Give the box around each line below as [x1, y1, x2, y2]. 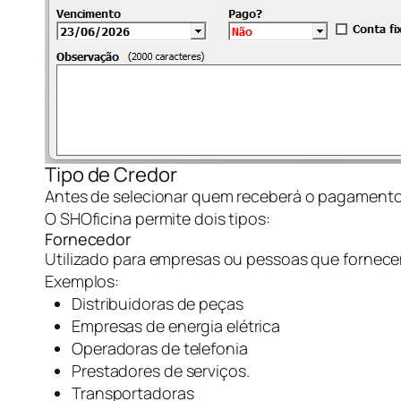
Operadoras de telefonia [72, 337, 248, 359]
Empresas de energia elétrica [72, 315, 281, 337]
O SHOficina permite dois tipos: [45, 208, 270, 229]
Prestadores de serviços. [72, 360, 250, 381]
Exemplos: [45, 270, 120, 292]
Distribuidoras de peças [72, 293, 243, 314]
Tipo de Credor [45, 161, 177, 188]
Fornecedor [45, 228, 131, 250]
